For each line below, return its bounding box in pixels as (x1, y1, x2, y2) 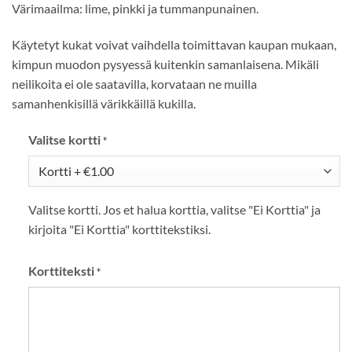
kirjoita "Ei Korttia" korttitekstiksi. (27, 221, 211, 236)
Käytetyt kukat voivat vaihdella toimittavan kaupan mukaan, (12, 37, 336, 53)
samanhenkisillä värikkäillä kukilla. (12, 96, 196, 112)
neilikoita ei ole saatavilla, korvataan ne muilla (12, 76, 257, 92)
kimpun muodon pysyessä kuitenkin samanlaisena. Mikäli (12, 57, 319, 72)
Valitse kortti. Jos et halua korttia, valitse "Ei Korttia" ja (27, 201, 321, 217)
